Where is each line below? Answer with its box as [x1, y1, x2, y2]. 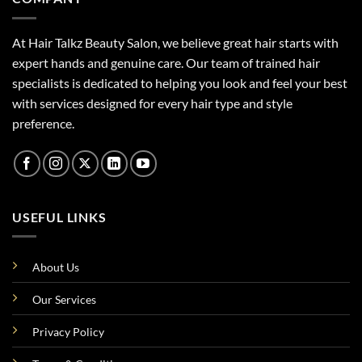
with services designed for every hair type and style [12, 95, 293, 111]
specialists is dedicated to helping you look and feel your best [12, 74, 347, 90]
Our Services [32, 293, 96, 307]
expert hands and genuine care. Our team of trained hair [12, 54, 320, 70]
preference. [12, 115, 74, 131]
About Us [32, 260, 79, 275]
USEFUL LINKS [12, 208, 107, 225]
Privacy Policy [32, 325, 104, 339]
